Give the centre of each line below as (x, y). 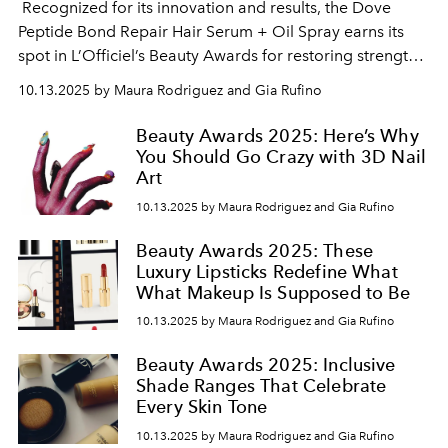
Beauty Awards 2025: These (255, 250)
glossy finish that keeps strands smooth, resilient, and (210, 127)
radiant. (46, 151)
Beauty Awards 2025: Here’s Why (277, 135)
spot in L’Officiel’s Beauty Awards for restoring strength (217, 55)
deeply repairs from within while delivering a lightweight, (224, 103)
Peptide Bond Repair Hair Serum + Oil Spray (179, 31)
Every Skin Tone (202, 407)
